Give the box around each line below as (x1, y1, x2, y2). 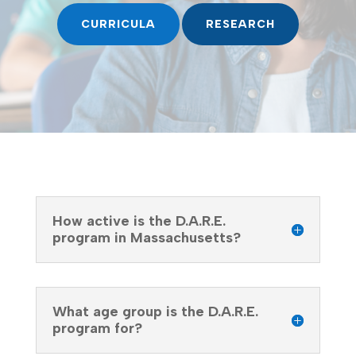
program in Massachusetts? (52, 228, 241, 246)
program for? (52, 319, 142, 337)
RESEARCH (205, 17, 275, 31)
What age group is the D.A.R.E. (52, 302, 258, 320)
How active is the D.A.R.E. (52, 211, 226, 230)
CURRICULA (80, 17, 156, 31)
